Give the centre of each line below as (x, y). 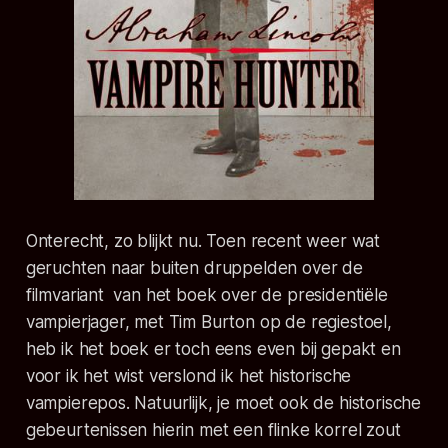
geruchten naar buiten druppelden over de (194, 267)
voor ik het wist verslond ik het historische (188, 375)
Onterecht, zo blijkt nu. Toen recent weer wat (203, 240)
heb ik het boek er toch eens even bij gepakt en (213, 348)
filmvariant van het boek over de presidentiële (206, 294)
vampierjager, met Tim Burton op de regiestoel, (208, 321)
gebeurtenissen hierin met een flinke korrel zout (213, 429)
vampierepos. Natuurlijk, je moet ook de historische (223, 402)
